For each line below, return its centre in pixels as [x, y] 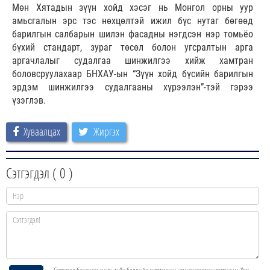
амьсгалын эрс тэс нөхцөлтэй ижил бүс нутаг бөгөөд [133, 21]
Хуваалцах [42, 132]
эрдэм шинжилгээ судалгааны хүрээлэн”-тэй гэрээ [133, 87]
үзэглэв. [29, 101]
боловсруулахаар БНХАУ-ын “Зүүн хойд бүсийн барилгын [133, 74]
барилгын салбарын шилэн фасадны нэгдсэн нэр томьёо [133, 34]
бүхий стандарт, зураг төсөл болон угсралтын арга [133, 48]
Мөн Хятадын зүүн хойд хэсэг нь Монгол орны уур [133, 8]
